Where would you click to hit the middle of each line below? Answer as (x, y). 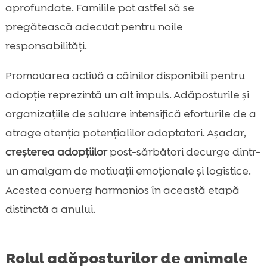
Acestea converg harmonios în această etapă (122, 190)
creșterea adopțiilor (56, 152)
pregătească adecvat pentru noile (94, 27)
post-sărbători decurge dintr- (184, 152)
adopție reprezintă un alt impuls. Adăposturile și (127, 95)
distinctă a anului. (50, 209)
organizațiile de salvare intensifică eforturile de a (131, 114)
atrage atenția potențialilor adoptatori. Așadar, (125, 133)
